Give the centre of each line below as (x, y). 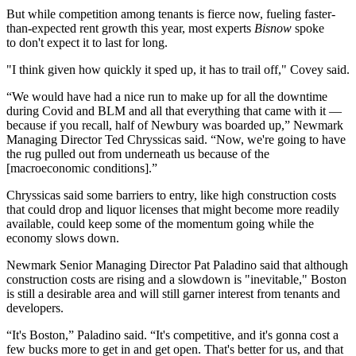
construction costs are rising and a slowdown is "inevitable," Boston (176, 280)
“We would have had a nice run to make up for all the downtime (167, 97)
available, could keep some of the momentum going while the (160, 224)
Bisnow (273, 29)
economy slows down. (63, 238)
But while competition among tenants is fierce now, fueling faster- (171, 14)
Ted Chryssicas (143, 140)
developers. (35, 308)
